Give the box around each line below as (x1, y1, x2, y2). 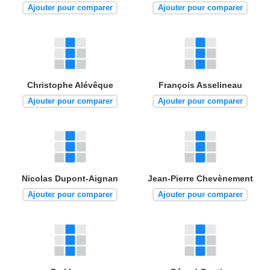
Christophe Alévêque (27, 80, 113, 90)
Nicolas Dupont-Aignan (22, 174, 118, 184)
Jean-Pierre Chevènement (147, 174, 253, 184)
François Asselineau (158, 80, 242, 90)
